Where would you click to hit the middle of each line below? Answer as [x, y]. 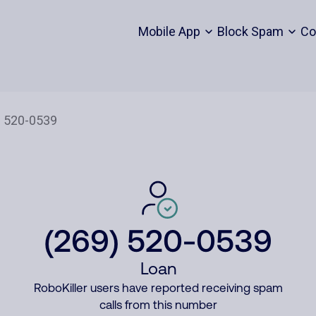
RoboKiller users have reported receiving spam [158, 288]
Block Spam [250, 31]
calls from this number [158, 305]
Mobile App [169, 31]
